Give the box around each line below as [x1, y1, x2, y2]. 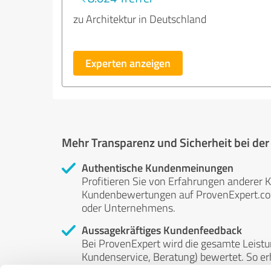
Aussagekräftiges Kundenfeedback [82, 222, 242, 238]
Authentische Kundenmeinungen [82, 160, 233, 175]
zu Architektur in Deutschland [73, 11, 206, 26]
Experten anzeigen [85, 55, 171, 71]
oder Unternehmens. [82, 200, 175, 215]
